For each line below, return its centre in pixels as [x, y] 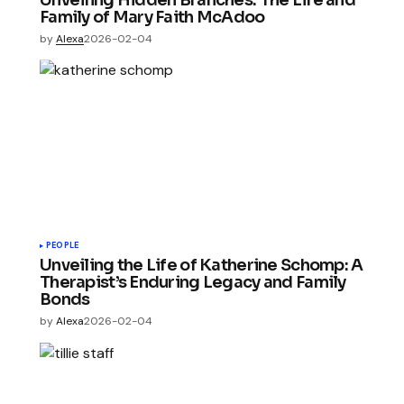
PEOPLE [63, 246]
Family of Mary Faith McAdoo [152, 18]
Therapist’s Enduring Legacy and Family [193, 283]
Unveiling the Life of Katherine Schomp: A [202, 266]
